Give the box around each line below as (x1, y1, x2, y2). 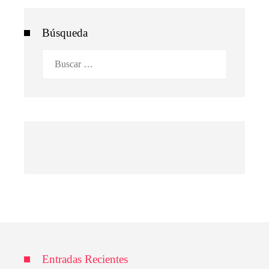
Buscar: (41, 52, 70, 62)
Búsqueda (42, 26, 88, 40)
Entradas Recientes (42, 253, 128, 266)
